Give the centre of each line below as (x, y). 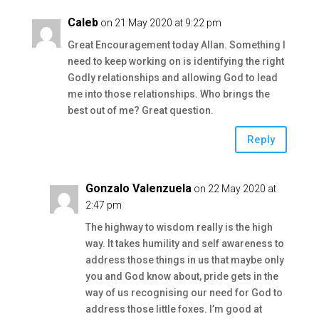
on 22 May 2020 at (235, 189)
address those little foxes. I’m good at (173, 309)
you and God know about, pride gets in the (182, 276)
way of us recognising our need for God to (184, 293)
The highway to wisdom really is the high (179, 227)
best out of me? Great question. (140, 110)
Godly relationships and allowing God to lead (172, 78)
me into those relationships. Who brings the (168, 94)
